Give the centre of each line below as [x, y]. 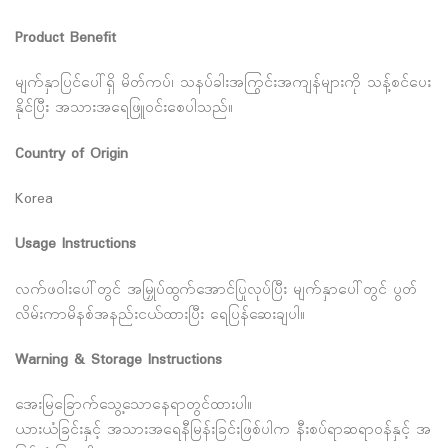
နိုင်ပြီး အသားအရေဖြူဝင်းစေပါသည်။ [124, 109]
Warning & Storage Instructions [118, 361]
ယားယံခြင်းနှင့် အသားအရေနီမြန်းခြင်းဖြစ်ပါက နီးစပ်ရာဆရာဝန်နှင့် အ [223, 431]
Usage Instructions [75, 245]
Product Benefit [65, 38]
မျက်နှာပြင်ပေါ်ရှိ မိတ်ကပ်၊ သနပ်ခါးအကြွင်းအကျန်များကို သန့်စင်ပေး [223, 84]
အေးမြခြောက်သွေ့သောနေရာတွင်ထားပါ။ [133, 406]
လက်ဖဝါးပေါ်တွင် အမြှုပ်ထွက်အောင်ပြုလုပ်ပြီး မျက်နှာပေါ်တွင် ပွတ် [216, 290]
